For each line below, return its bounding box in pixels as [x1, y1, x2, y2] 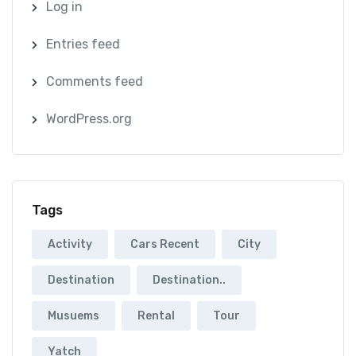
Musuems [48, 309, 99, 323]
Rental [137, 309, 175, 323]
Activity [48, 238, 92, 252]
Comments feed [45, 73, 143, 89]
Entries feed [45, 36, 120, 52]
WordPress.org [45, 111, 132, 127]
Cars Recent [130, 238, 199, 252]
